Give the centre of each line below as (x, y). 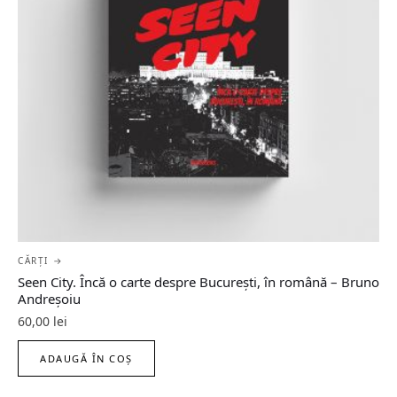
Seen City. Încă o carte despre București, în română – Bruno (198, 281)
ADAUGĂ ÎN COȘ (87, 358)
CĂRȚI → (41, 260)
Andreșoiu (49, 298)
